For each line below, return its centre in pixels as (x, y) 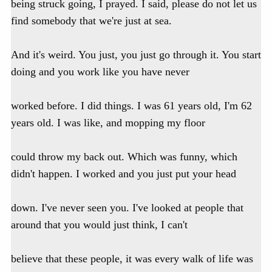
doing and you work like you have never (100, 72)
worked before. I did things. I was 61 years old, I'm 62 (131, 106)
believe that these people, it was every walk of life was (132, 259)
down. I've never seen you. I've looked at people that (127, 208)
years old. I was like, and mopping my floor (108, 123)
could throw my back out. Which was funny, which (124, 157)
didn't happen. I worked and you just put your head (124, 174)
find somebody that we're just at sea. (91, 21)
